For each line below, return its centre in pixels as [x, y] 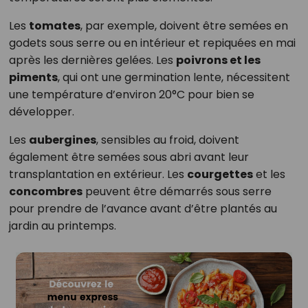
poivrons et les [218, 60]
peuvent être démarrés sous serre [177, 192]
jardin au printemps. [62, 226]
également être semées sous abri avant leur [129, 157]
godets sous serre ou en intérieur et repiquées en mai [152, 43]
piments [33, 78]
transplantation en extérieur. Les [98, 175]
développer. [41, 112]
